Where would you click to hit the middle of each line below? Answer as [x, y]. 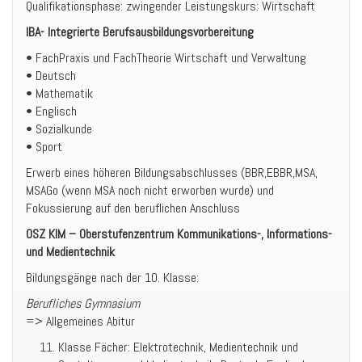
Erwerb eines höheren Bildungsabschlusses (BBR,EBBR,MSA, [172, 173]
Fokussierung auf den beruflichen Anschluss [133, 208]
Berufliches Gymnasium [83, 303]
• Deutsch [51, 76]
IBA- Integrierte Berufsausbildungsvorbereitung [140, 32]
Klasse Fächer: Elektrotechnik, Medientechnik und [178, 347]
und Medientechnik [70, 252]
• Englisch [51, 111]
